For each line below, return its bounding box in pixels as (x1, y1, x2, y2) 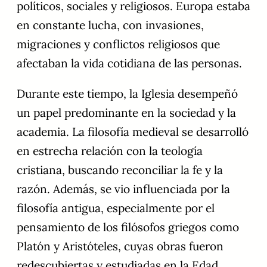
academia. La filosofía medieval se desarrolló (17, 125, 249, 139)
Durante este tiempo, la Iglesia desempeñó (17, 86, 238, 101)
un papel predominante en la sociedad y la (17, 105, 236, 120)
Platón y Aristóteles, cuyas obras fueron (17, 239, 223, 254)
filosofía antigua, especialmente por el (17, 201, 215, 216)
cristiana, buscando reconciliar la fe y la (17, 163, 223, 178)
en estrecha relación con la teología (17, 144, 203, 159)
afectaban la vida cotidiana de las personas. (17, 56, 242, 71)
